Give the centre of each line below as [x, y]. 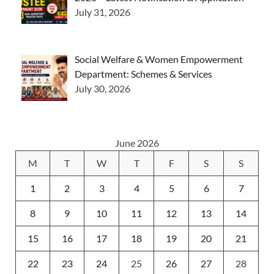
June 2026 [137, 143]
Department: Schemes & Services [143, 74]
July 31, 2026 [102, 12]
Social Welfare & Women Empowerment [159, 59]
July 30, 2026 [102, 89]
